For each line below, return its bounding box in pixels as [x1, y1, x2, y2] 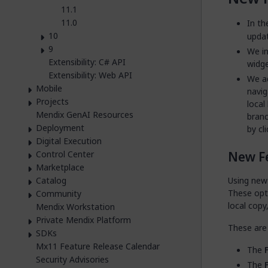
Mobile [36, 81, 62, 95]
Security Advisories [36, 252, 109, 266]
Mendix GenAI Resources [36, 108, 133, 121]
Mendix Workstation [36, 200, 115, 213]
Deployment [36, 121, 84, 134]
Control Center [36, 147, 94, 160]
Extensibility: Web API [48, 68, 132, 81]
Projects [36, 95, 69, 108]
